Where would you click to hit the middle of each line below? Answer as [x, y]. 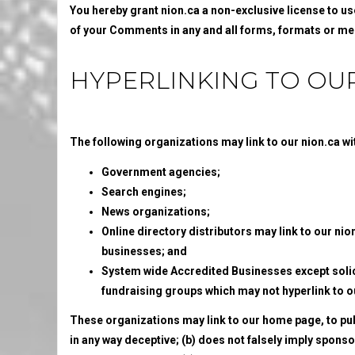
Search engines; [144, 191]
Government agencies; [161, 172]
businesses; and [144, 251]
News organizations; [156, 211]
